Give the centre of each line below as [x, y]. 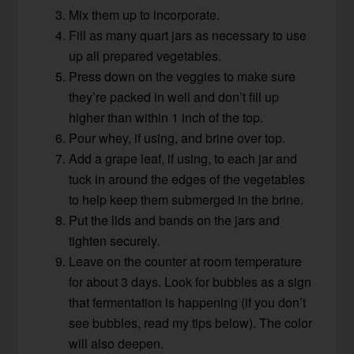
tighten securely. [115, 241]
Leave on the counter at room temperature [186, 262]
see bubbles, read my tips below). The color [191, 323]
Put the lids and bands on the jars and [175, 220]
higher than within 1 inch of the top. [166, 118]
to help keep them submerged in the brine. [186, 200]
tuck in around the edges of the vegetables [187, 179]
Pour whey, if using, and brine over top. [177, 138]
